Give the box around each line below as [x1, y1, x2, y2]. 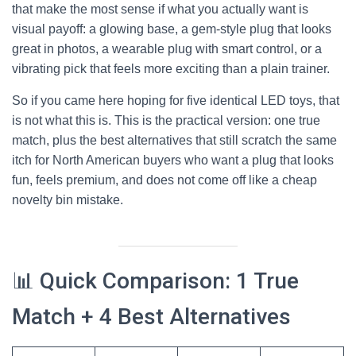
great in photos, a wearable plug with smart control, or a [12, 42, 322, 56]
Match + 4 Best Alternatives [12, 304, 291, 330]
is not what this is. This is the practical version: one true [12, 114, 320, 127]
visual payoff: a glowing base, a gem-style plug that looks [12, 22, 331, 36]
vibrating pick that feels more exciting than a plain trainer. [12, 62, 330, 75]
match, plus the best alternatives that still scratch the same [12, 133, 337, 147]
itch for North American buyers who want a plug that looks [12, 153, 334, 167]
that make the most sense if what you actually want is [12, 2, 308, 16]
